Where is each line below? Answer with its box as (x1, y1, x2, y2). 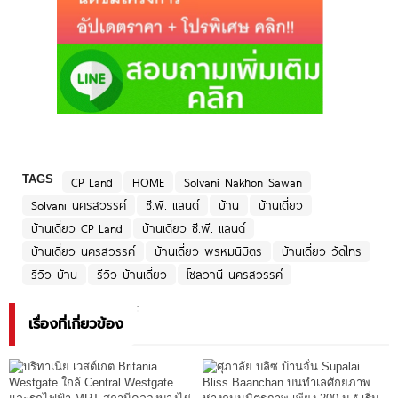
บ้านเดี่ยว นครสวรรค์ (31, 243, 135, 261)
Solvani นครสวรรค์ (31, 196, 126, 215)
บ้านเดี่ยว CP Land (31, 219, 123, 238)
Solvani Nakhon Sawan (184, 173, 302, 192)
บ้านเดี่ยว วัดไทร (282, 243, 362, 261)
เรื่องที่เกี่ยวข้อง (28, 314, 123, 336)
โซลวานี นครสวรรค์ (187, 266, 283, 284)
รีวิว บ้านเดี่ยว (97, 266, 167, 284)
